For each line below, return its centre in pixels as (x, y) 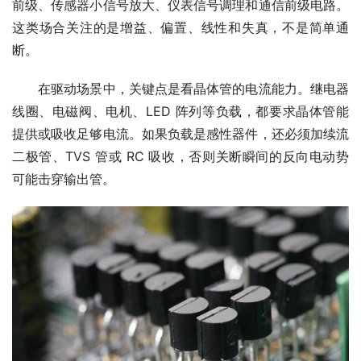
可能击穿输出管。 (64, 179)
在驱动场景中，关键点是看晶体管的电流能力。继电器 (180, 89)
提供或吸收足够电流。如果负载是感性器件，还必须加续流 (180, 134)
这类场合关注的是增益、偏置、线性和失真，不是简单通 (180, 28)
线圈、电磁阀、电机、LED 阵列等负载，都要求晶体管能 (180, 112)
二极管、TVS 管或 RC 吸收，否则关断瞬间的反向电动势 (180, 157)
